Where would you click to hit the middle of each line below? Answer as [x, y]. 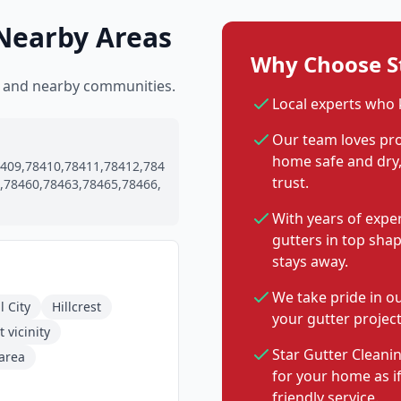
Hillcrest [77, 307]
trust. [290, 183]
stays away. [310, 261]
